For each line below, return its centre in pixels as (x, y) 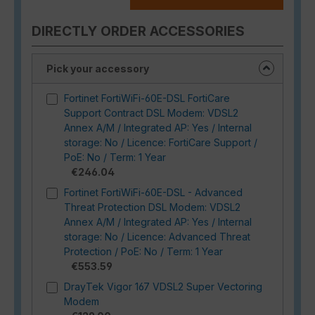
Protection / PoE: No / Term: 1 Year (143, 251)
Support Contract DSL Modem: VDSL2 (151, 112)
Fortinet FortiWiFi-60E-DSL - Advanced (153, 192)
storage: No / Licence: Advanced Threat (157, 236)
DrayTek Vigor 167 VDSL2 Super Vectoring (163, 286)
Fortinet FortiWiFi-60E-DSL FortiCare (147, 98)
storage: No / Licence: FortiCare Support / (161, 142)
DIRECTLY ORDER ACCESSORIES (138, 31)
